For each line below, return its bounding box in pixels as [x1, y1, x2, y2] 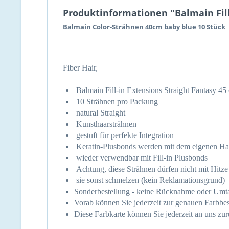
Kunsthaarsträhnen [74, 120, 139, 128]
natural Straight [74, 108, 125, 117]
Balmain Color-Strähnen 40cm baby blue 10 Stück [63, 22, 225, 31]
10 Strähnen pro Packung [74, 97, 158, 106]
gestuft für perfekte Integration [74, 131, 176, 140]
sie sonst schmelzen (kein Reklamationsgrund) [74, 176, 225, 185]
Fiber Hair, [63, 63, 100, 72]
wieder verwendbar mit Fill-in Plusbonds [74, 153, 214, 162]
